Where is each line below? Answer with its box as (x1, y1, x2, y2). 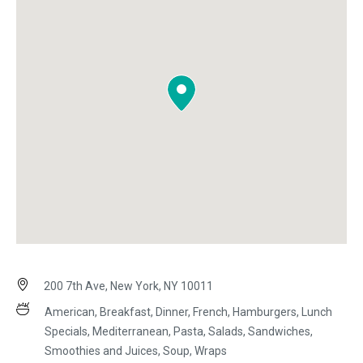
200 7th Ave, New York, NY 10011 (41, 280, 213, 293)
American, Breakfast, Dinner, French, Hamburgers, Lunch (45, 305, 332, 319)
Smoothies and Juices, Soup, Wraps (45, 344, 227, 358)
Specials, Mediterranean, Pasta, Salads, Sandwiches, (45, 325, 313, 339)
